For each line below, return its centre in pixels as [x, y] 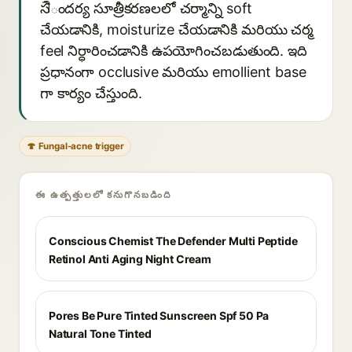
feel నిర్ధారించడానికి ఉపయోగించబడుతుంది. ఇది [174, 51]
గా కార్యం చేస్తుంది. [91, 93]
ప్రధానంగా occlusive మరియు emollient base [173, 72]
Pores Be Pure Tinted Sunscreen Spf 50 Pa [159, 315]
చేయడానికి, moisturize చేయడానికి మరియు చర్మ [177, 29]
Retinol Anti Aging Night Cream [130, 259]
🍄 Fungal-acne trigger [75, 146]
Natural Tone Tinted [100, 334]
